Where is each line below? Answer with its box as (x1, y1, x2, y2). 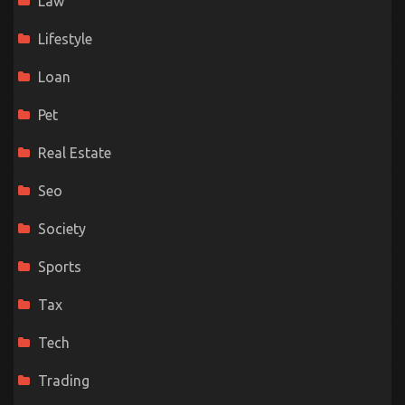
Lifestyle (38, 31, 92, 48)
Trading (38, 372, 89, 390)
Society (38, 221, 86, 238)
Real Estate (38, 145, 111, 162)
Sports (38, 259, 81, 276)
